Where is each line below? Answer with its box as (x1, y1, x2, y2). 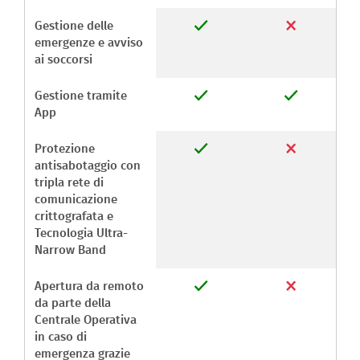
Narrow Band (35, 244, 106, 257)
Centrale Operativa (35, 314, 137, 327)
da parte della (35, 297, 111, 310)
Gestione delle (35, 20, 113, 33)
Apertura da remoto (35, 280, 144, 293)
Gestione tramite (35, 90, 127, 103)
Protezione (35, 143, 95, 156)
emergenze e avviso (35, 37, 143, 50)
